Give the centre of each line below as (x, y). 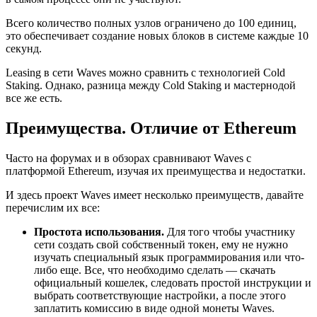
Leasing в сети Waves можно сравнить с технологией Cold (145, 73)
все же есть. (34, 98)
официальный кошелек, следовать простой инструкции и (173, 283)
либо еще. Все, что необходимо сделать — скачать (155, 270)
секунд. (24, 49)
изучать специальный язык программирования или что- (169, 258)
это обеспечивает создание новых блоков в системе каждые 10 (157, 36)
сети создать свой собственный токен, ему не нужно (161, 245)
